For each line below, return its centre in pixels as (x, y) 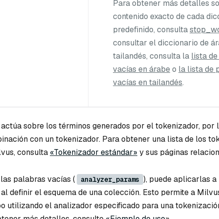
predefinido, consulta (151, 30)
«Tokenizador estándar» (94, 152)
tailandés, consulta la (152, 56)
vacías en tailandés (148, 83)
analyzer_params (110, 180)
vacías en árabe (142, 69)
